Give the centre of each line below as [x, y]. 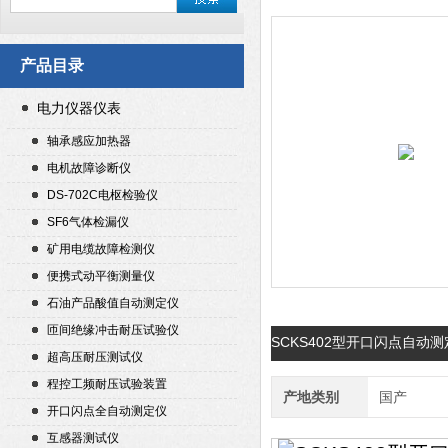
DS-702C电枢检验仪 [102, 195]
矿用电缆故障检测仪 [101, 249]
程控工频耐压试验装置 [107, 384]
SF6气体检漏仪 [88, 222]
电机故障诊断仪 [89, 168]
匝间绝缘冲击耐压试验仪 [113, 330]
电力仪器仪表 [79, 108]
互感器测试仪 [83, 438]
